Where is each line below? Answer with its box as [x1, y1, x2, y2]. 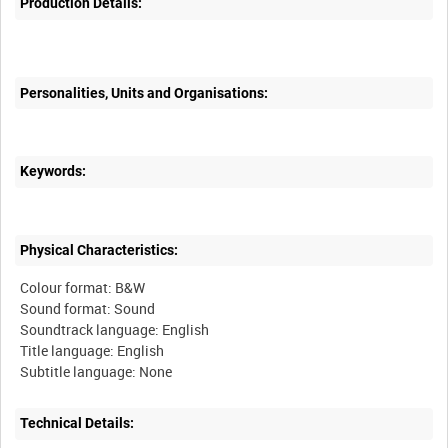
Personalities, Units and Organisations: [20, 84, 269, 101]
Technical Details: [20, 415, 135, 432]
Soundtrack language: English [20, 319, 210, 339]
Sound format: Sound [20, 298, 156, 318]
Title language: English [20, 340, 165, 360]
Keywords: [20, 163, 87, 180]
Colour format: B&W [20, 277, 146, 297]
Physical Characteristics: [20, 242, 179, 259]
